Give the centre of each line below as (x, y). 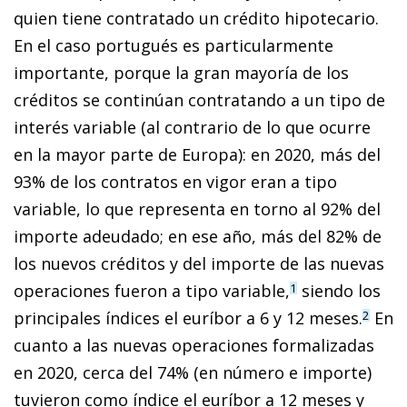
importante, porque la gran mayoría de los (181, 72)
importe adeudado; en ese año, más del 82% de (198, 236)
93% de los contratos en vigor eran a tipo (175, 181)
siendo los (339, 290)
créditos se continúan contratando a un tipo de (199, 99)
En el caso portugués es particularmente (174, 45)
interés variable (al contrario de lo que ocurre (192, 127)
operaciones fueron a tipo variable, (152, 290)
